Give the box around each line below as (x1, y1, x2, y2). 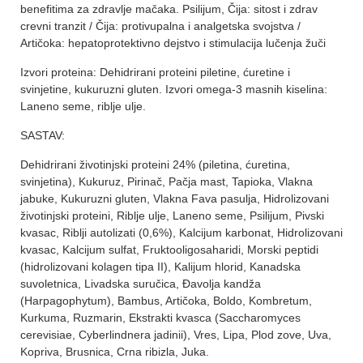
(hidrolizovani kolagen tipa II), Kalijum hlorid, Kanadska (20, 259, 301, 273)
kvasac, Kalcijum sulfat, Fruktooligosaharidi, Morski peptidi (20, 242, 318, 256)
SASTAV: (20, 128, 65, 142)
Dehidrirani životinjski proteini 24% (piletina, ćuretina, (20, 157, 290, 171)
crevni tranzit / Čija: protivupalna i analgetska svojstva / (20, 19, 301, 32)
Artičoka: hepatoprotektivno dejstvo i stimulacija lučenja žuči (20, 36, 326, 49)
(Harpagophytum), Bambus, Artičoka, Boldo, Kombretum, (20, 293, 312, 307)
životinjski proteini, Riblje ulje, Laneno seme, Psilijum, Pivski (20, 208, 324, 222)
